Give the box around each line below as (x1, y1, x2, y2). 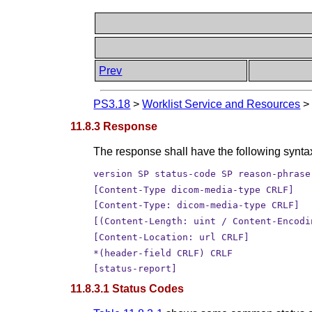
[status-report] (93, 263, 178, 274)
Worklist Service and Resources (142, 98, 301, 111)
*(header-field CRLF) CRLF (93, 247, 233, 258)
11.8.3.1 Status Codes (70, 283, 185, 295)
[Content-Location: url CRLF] (93, 231, 250, 242)
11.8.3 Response (70, 120, 158, 132)
